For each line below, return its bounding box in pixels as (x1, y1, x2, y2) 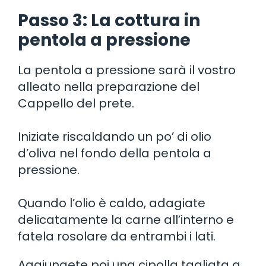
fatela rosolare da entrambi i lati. (18, 227, 216, 245)
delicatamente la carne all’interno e (18, 211, 234, 228)
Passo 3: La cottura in (18, 8, 200, 32)
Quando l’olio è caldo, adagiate (18, 194, 205, 211)
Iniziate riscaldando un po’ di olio (18, 128, 211, 145)
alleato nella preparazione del (18, 78, 199, 95)
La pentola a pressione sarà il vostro (18, 61, 236, 78)
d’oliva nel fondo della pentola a (18, 144, 211, 161)
